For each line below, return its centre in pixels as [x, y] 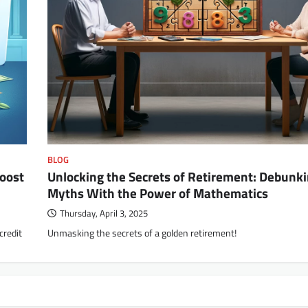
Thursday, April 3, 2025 [104, 214]
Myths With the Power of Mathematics [158, 193]
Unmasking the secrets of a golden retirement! [142, 233]
